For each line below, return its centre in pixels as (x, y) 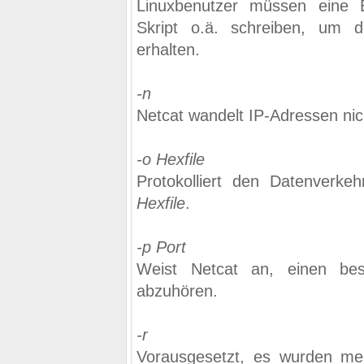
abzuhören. (177, 291)
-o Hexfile (171, 159)
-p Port (161, 247)
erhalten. (168, 50)
